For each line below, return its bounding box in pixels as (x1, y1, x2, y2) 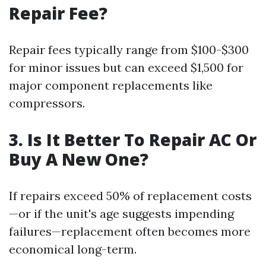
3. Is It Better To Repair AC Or (9, 128, 256, 151)
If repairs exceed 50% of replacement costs (9, 188, 252, 204)
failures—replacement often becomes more (9, 224, 251, 239)
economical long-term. (9, 242, 137, 257)
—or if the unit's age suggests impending (9, 206, 234, 221)
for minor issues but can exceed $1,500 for (9, 60, 243, 75)
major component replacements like (9, 78, 213, 93)
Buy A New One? (9, 148, 148, 171)
